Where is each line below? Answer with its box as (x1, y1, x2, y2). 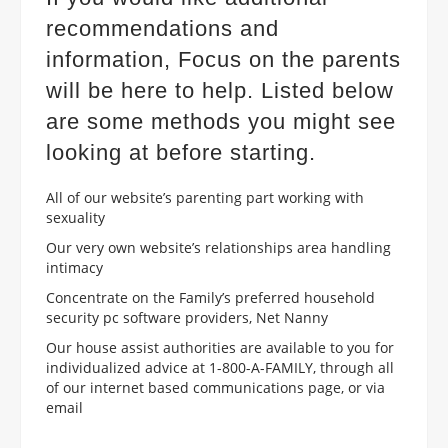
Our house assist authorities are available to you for (46, 337, 394, 357)
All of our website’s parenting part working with (46, 187, 364, 207)
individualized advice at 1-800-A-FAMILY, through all (46, 357, 394, 377)
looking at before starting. (46, 139, 316, 165)
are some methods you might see (46, 108, 396, 134)
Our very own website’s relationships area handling (46, 237, 391, 257)
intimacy (46, 257, 103, 277)
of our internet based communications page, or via (46, 377, 385, 397)
